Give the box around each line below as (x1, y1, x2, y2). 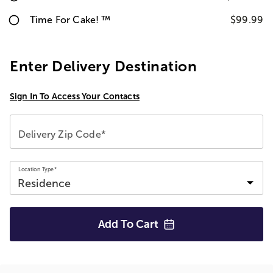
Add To (98, 218, 136, 230)
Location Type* (18, 166, 57, 172)
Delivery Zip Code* (18, 129, 105, 140)
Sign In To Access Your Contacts (10, 91, 140, 101)
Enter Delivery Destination (10, 58, 197, 74)
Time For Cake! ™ (30, 15, 111, 25)
